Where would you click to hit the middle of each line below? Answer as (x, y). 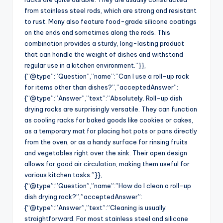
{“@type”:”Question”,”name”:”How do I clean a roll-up (108, 186)
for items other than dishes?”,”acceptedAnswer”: (101, 87)
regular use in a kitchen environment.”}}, (85, 65)
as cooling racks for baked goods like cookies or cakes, (109, 120)
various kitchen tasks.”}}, (63, 175)
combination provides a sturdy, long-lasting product (104, 44)
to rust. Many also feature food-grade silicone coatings (111, 22)
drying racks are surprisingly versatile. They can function (111, 109)
